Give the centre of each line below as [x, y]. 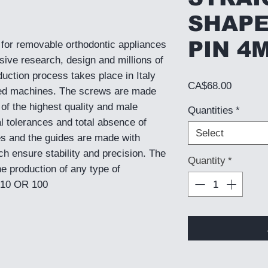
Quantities [211, 111]
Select [210, 133]
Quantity [207, 161]
